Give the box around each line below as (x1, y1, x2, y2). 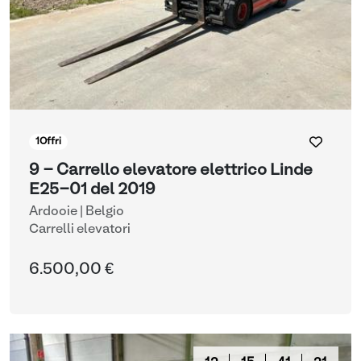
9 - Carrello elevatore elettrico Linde (29, 164, 313, 178)
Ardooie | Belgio (29, 206, 124, 218)
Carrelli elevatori (29, 224, 131, 235)
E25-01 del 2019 (29, 183, 156, 197)
